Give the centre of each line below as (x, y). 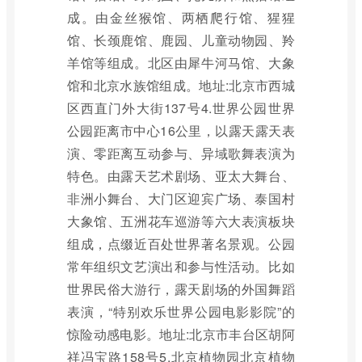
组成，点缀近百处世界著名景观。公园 (181, 244)
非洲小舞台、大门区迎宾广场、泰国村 (181, 198)
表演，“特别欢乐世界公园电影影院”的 (181, 311)
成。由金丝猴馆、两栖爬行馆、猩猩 (181, 17)
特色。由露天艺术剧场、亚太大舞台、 (181, 176)
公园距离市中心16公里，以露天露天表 (181, 130)
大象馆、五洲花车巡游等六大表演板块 (181, 221)
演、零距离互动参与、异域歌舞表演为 (181, 153)
